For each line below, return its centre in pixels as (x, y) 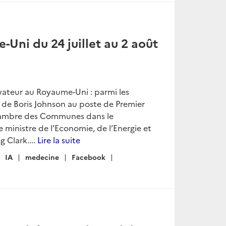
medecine (42, 157)
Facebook (89, 157)
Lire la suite (59, 140)
